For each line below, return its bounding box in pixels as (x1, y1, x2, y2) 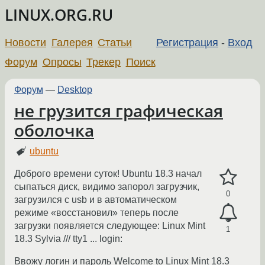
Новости (5, 36, 46, 49)
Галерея (51, 36, 93, 49)
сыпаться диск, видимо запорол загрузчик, (14, 182, 199, 192)
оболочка (14, 119, 94, 141)
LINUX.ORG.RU (5, 5, 113, 25)
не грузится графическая (14, 99, 223, 122)
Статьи (98, 36, 132, 49)
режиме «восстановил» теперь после (14, 208, 179, 218)
